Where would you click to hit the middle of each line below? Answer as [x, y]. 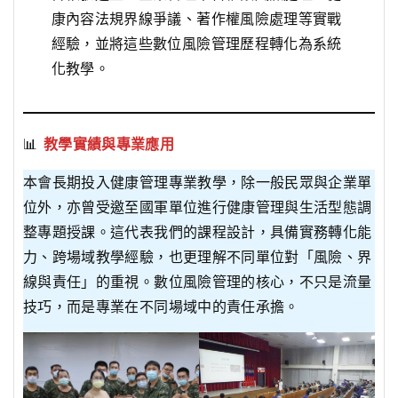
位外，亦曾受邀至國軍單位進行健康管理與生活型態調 [198, 207]
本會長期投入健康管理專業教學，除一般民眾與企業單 [198, 182]
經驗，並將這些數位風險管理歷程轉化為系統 [196, 44]
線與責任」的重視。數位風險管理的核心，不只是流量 [198, 282]
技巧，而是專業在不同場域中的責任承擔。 [161, 306]
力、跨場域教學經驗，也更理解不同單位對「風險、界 [198, 257]
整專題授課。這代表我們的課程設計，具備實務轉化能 [198, 232]
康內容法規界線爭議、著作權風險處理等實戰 [196, 19]
